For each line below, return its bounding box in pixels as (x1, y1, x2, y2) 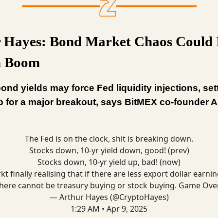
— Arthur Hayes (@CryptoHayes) (49, 192, 169, 203)
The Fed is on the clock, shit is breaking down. (25, 133, 193, 145)
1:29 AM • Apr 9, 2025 (71, 203, 147, 215)
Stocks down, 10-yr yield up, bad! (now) (37, 157, 181, 168)
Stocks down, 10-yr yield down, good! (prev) (29, 145, 189, 156)
